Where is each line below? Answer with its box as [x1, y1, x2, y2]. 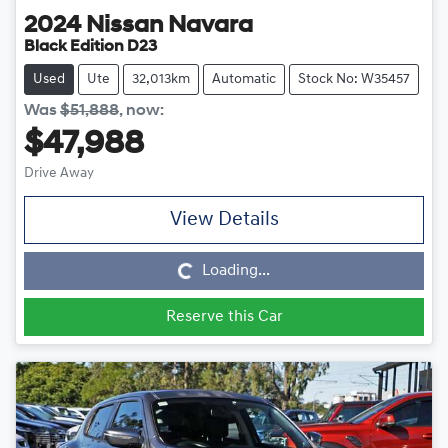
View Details [169, 209, 279, 230]
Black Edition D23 [24, 38, 157, 55]
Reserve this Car [165, 308, 283, 325]
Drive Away [24, 165, 94, 181]
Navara [168, 13, 253, 38]
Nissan [86, 13, 163, 38]
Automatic [212, 71, 276, 87]
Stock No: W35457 [298, 71, 410, 87]
